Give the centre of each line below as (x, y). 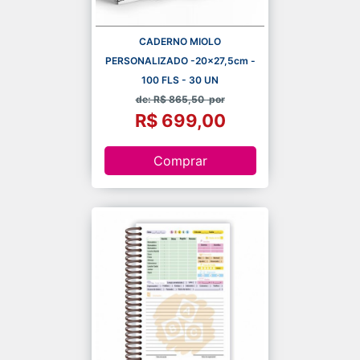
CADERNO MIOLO (180, 41)
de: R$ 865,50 (171, 99)
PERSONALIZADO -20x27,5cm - (180, 60)
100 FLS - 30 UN (180, 80)
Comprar (180, 161)
